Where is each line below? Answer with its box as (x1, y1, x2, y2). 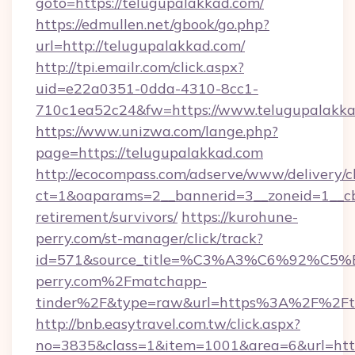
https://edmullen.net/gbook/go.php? (36, 15, 269, 33)
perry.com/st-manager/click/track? (36, 229, 263, 247)
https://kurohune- (181, 208, 298, 226)
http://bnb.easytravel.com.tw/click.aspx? (36, 315, 300, 333)
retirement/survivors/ (36, 208, 177, 226)
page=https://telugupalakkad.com (36, 143, 263, 162)
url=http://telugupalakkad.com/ (36, 36, 245, 55)
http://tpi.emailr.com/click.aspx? (36, 58, 244, 76)
